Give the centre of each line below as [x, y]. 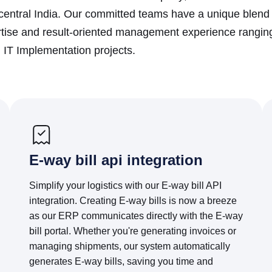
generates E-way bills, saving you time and [121, 261]
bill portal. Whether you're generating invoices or [132, 231]
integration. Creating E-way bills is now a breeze [133, 201]
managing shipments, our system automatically [129, 246]
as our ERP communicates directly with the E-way [136, 216]
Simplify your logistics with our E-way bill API [125, 185]
